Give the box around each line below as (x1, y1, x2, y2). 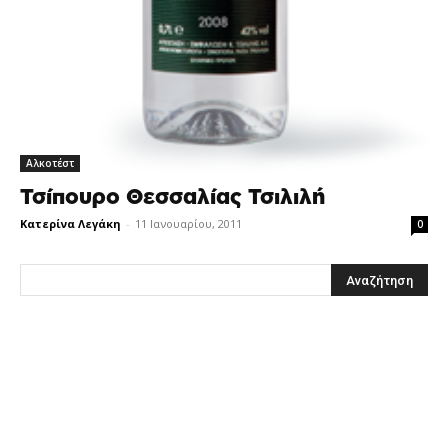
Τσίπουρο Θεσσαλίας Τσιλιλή (20, 186, 325, 208)
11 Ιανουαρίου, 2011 (135, 215, 242, 231)
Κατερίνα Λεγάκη (20, 215, 121, 231)
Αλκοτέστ (26, 155, 74, 170)
